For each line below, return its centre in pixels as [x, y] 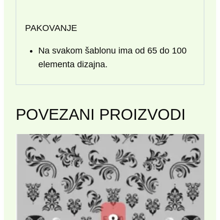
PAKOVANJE [51, 28]
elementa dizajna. [73, 64]
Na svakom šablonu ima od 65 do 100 [112, 50]
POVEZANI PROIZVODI [101, 114]
